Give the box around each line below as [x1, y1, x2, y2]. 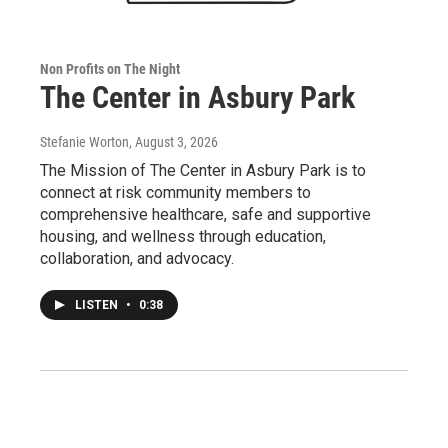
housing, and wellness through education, [40, 227, 326, 247]
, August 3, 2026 [129, 134, 218, 151]
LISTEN [75, 298, 121, 313]
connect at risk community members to [40, 183, 311, 203]
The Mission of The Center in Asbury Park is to [40, 161, 366, 181]
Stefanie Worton [40, 134, 129, 151]
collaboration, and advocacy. [40, 249, 234, 269]
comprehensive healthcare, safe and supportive [40, 205, 371, 225]
